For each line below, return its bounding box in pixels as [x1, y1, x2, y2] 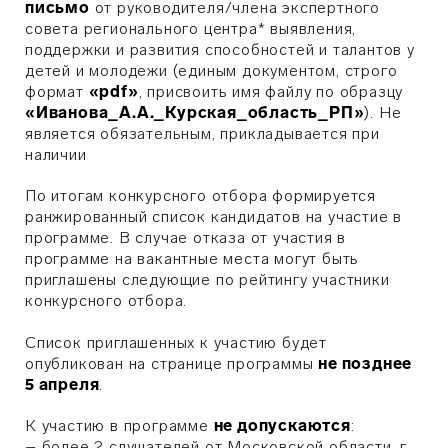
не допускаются [213, 416, 351, 435]
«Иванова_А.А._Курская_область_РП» [25, 103, 365, 122]
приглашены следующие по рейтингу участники [25, 270, 390, 289]
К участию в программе [25, 416, 214, 435]
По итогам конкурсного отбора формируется [25, 186, 376, 205]
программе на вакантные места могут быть [25, 249, 360, 268]
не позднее [318, 354, 413, 373]
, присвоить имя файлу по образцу [138, 82, 404, 101]
